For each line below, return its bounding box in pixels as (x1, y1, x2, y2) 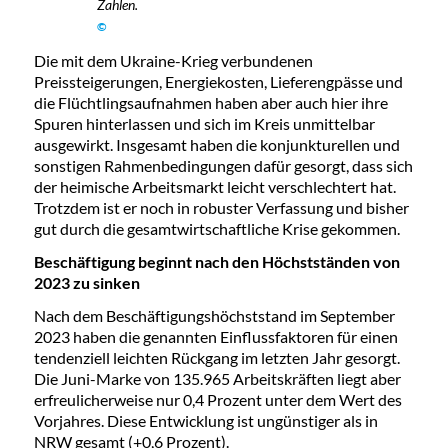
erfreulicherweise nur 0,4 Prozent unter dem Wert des (33, 389, 402, 409)
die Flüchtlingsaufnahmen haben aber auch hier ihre (33, 92, 388, 112)
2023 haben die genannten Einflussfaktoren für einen (33, 326, 398, 346)
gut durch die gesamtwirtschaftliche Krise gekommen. (33, 218, 400, 238)
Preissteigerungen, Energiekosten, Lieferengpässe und (33, 71, 403, 91)
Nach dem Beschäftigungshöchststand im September (33, 305, 395, 325)
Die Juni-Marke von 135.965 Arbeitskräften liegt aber (33, 368, 401, 388)
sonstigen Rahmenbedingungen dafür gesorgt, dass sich (33, 155, 413, 175)
